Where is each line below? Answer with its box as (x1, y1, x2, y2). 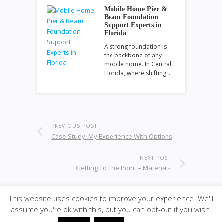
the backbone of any (104, 51, 162, 59)
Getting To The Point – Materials (76, 163, 171, 172)
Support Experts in (104, 21, 162, 29)
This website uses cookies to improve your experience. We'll (9, 193, 213, 203)
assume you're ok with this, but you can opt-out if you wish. (10, 204, 212, 214)
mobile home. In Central (104, 59, 171, 68)
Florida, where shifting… (104, 68, 170, 77)
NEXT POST (140, 154, 171, 161)
